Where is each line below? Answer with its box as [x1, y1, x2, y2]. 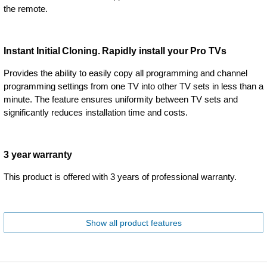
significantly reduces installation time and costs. [4, 107, 188, 117]
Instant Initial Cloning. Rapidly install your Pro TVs [4, 46, 226, 56]
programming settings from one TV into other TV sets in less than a [4, 81, 263, 91]
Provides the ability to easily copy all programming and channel [4, 68, 247, 78]
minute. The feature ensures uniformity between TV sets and [4, 94, 238, 104]
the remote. [4, 4, 48, 14]
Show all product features [85, 218, 182, 228]
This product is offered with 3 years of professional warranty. [4, 172, 237, 182]
